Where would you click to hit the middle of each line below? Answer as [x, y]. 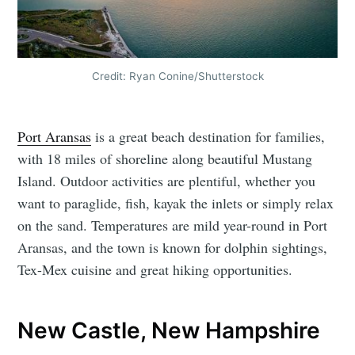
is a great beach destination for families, [208, 137]
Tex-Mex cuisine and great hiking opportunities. [155, 270]
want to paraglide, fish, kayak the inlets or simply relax [176, 203]
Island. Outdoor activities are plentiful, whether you [167, 181]
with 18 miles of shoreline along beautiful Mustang [165, 159]
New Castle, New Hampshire [169, 330]
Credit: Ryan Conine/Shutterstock [177, 76]
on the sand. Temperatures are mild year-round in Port [173, 225]
